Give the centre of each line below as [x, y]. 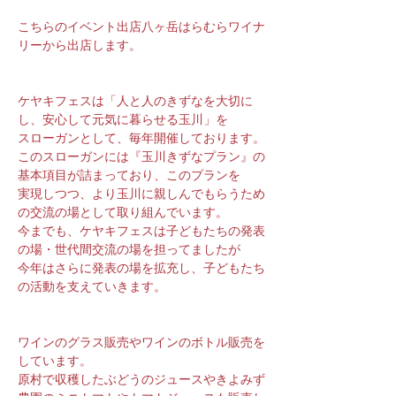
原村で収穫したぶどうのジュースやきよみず [141, 379]
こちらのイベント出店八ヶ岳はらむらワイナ [141, 27]
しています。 [55, 361]
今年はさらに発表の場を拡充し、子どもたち [141, 268]
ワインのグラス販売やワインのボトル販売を [141, 342]
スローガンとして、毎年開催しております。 [141, 138]
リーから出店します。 [80, 45]
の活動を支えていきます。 [92, 286]
